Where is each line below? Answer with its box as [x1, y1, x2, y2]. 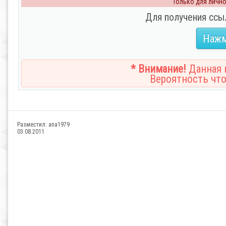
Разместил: [17, 121, 48, 128]
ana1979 [48, 121, 70, 128]
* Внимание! [131, 63, 186, 75]
